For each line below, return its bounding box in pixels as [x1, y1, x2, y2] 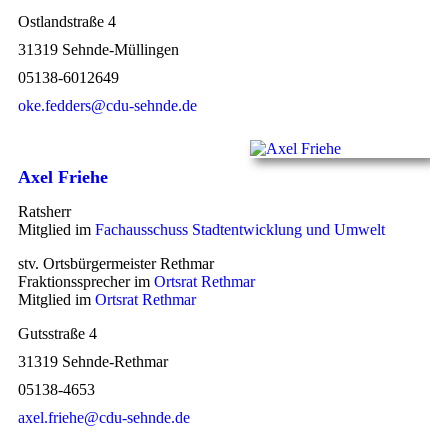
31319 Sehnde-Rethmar [18, 352, 168, 370]
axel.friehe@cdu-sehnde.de [18, 408, 190, 426]
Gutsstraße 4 [18, 324, 117, 342]
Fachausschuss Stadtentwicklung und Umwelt [95, 220, 385, 238]
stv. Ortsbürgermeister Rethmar [18, 254, 214, 272]
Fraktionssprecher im [18, 272, 154, 290]
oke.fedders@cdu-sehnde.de [18, 96, 197, 114]
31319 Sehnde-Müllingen [18, 40, 179, 58]
